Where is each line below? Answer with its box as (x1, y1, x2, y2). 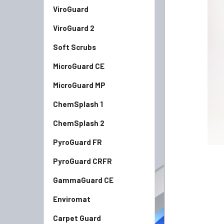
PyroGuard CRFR (53, 156, 112, 165)
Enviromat (53, 194, 90, 203)
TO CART (185, 20, 212, 28)
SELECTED (183, 12, 215, 20)
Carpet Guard (53, 213, 101, 222)
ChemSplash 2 (53, 118, 104, 127)
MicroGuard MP (53, 80, 105, 89)
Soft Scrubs (53, 42, 96, 51)
